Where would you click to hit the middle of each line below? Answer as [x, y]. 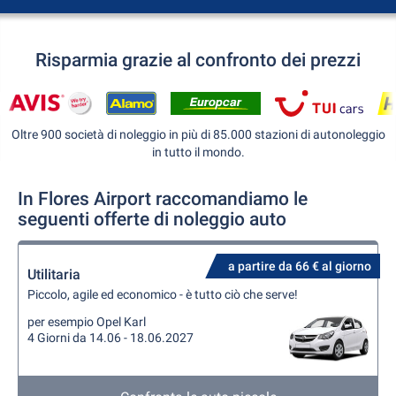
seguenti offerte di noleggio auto [152, 219]
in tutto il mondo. [198, 152]
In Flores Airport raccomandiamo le [163, 199]
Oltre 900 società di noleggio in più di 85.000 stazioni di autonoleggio [198, 134]
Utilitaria [54, 274]
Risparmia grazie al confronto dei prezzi [198, 60]
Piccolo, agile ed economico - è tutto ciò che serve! [163, 294]
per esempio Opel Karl [87, 322]
